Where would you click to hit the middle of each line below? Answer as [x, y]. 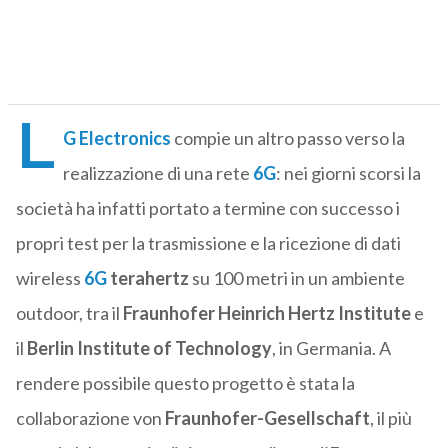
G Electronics [116, 138]
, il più [390, 418]
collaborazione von [90, 418]
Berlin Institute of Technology [149, 348]
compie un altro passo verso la [287, 138]
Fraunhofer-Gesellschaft [267, 418]
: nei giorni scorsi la [348, 173]
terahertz [149, 278]
